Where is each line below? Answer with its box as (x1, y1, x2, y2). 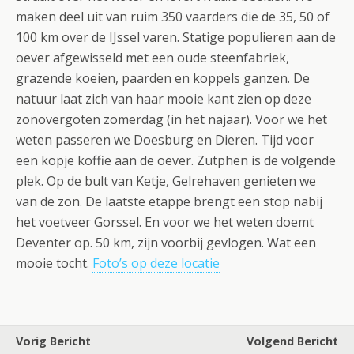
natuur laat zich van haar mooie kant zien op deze (16, 90, 311, 107)
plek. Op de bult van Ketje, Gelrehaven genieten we (16, 172, 316, 190)
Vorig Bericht (16, 333, 91, 348)
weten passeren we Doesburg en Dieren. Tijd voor (16, 131, 314, 149)
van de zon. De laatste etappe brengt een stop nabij (16, 193, 322, 210)
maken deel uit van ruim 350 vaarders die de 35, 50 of (16, 8, 330, 25)
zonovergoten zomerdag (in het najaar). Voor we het (16, 111, 327, 128)
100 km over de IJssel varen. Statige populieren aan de (16, 28, 336, 46)
